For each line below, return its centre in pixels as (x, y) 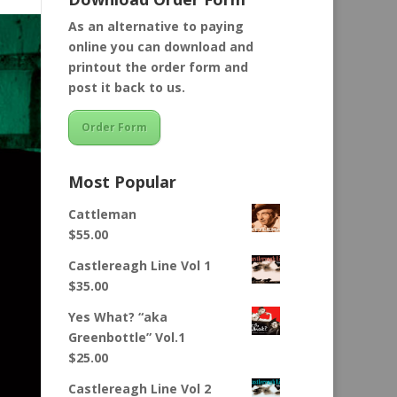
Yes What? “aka (118, 317)
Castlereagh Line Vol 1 (140, 266)
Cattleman (102, 214)
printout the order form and (158, 67)
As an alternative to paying (156, 27)
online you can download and (161, 47)
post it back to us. (127, 88)
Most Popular (122, 182)
